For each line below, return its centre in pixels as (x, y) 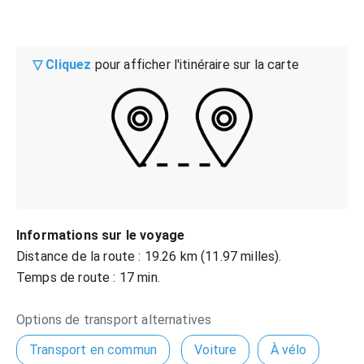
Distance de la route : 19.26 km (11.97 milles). (149, 256)
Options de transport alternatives (114, 320)
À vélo (288, 350)
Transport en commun (93, 350)
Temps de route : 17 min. (88, 277)
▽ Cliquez (62, 65)
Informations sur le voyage (101, 235)
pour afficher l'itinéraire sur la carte (195, 65)
